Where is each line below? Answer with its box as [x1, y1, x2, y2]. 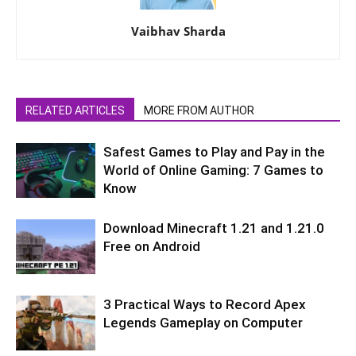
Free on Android [103, 238, 200, 255]
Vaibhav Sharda [130, 23, 226, 40]
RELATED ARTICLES [25, 104, 125, 118]
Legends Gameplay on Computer [103, 315, 303, 331]
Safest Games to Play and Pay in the [103, 144, 325, 161]
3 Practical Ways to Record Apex [103, 296, 306, 313]
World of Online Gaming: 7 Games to [103, 162, 323, 179]
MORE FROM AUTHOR [144, 104, 254, 118]
